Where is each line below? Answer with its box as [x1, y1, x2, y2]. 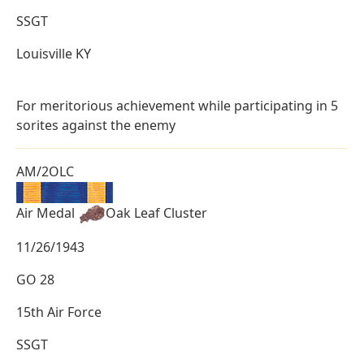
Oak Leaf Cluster [106, 203, 207, 222]
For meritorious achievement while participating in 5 [16, 96, 338, 115]
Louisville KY [16, 44, 91, 63]
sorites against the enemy [16, 115, 175, 134]
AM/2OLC [16, 162, 74, 180]
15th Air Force [16, 302, 102, 321]
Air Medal [16, 203, 78, 222]
